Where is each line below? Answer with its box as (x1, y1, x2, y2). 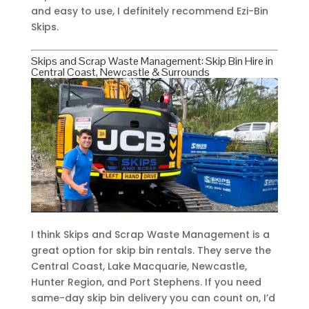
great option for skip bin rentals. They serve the (30, 243, 271, 258)
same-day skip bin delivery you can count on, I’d (30, 291, 275, 306)
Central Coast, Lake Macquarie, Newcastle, (30, 259, 247, 274)
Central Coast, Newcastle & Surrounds (30, 64, 210, 79)
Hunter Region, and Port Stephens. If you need (30, 275, 261, 290)
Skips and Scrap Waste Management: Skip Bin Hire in (30, 53, 273, 68)
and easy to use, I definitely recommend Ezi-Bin (30, 3, 268, 18)
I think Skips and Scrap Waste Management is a (30, 228, 270, 242)
